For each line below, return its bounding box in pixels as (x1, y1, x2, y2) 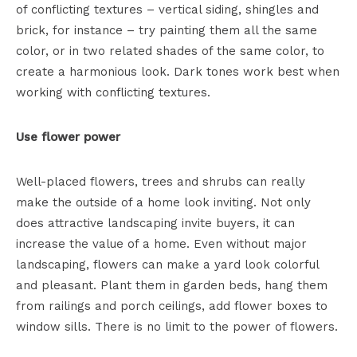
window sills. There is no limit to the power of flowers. (16, 320, 338, 335)
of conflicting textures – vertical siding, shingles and (16, 2, 319, 18)
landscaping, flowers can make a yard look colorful (16, 257, 319, 273)
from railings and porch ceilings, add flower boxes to (16, 299, 328, 314)
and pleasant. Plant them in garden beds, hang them (16, 278, 328, 293)
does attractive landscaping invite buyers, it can (16, 216, 295, 231)
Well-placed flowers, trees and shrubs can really (16, 175, 305, 190)
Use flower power (16, 130, 120, 145)
